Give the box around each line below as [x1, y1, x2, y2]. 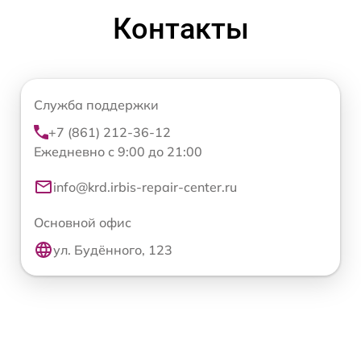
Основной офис [34, 214, 131, 231]
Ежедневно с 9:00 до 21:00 [34, 143, 202, 160]
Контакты [112, 12, 249, 47]
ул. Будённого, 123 [53, 242, 172, 259]
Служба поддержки [34, 97, 159, 114]
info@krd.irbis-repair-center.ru [53, 179, 237, 196]
